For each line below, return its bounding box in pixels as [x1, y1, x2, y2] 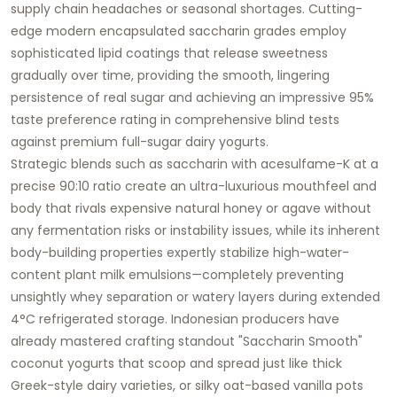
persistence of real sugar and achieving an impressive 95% [11, 88, 374, 106]
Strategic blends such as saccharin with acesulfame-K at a [11, 154, 378, 173]
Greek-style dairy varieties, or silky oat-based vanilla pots [11, 376, 363, 394]
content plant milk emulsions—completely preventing [11, 265, 344, 284]
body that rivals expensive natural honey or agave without [11, 198, 371, 217]
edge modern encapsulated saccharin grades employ [11, 21, 346, 40]
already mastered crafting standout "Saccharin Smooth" [11, 331, 362, 350]
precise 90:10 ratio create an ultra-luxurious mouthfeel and [11, 176, 377, 195]
